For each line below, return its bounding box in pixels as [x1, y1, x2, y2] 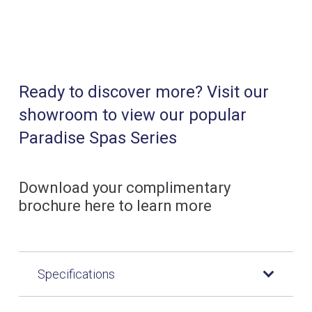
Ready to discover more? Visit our [19, 82, 269, 102]
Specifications [38, 266, 115, 281]
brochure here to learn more [19, 197, 212, 215]
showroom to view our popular [19, 105, 247, 125]
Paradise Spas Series [19, 128, 177, 148]
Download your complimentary [19, 179, 231, 197]
